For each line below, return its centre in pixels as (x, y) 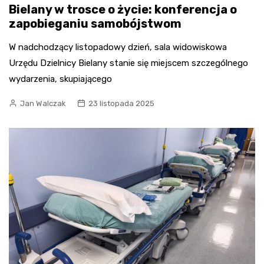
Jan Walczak (43, 104)
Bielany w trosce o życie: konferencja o (123, 10)
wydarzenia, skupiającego (60, 79)
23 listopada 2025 (121, 104)
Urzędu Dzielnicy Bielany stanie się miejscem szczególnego (128, 63)
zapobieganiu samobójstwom (95, 24)
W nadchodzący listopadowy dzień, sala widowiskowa (118, 47)
